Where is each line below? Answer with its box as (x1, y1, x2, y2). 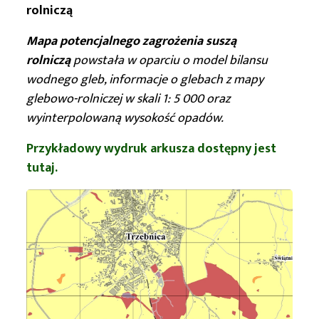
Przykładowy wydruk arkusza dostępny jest (26, 137, 276, 159)
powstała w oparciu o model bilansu (73, 49, 268, 71)
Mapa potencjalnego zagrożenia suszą (26, 30, 236, 52)
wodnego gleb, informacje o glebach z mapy (26, 68, 263, 90)
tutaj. (26, 157, 58, 179)
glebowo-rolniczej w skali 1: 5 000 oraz (26, 88, 230, 110)
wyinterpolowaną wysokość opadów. (26, 107, 224, 129)
